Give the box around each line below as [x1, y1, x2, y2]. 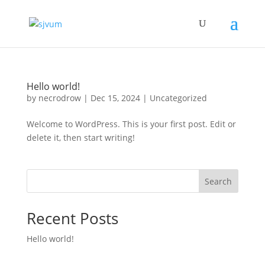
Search [205, 175, 232, 187]
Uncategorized [149, 92, 207, 104]
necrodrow [38, 92, 81, 104]
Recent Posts [26, 208, 118, 229]
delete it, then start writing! [26, 132, 135, 143]
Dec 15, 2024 [90, 92, 140, 104]
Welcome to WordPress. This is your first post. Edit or [26, 118, 236, 130]
